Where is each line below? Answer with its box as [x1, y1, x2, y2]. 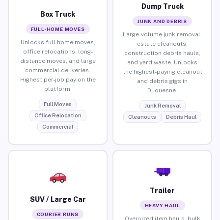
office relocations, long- [23, 48, 93, 55]
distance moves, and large [20, 57, 96, 64]
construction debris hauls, [124, 49, 200, 56]
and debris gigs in [137, 77, 188, 84]
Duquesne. [147, 86, 177, 94]
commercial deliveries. [25, 66, 90, 74]
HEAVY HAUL [144, 202, 180, 208]
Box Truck [40, 10, 75, 18]
